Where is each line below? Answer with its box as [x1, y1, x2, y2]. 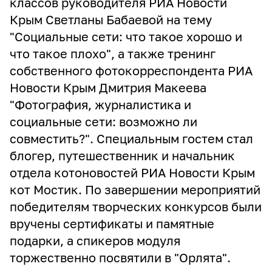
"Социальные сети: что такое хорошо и [10, 29, 242, 44]
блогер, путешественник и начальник [10, 148, 235, 163]
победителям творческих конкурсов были [10, 199, 262, 214]
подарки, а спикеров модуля [10, 233, 180, 248]
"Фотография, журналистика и [10, 97, 191, 112]
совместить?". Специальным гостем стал [10, 131, 253, 146]
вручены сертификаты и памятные [10, 216, 214, 231]
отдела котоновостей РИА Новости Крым [10, 165, 255, 180]
